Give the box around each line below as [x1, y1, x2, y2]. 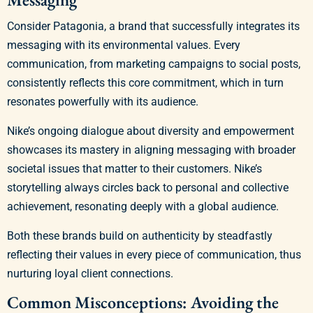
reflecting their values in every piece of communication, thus [7, 248, 301, 262]
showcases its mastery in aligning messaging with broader [7, 143, 296, 157]
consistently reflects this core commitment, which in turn [7, 76, 284, 90]
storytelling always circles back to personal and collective [7, 181, 289, 195]
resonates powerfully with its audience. [7, 95, 198, 109]
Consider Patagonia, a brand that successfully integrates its [7, 20, 300, 34]
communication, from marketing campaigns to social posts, [7, 57, 300, 71]
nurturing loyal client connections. [7, 267, 173, 281]
